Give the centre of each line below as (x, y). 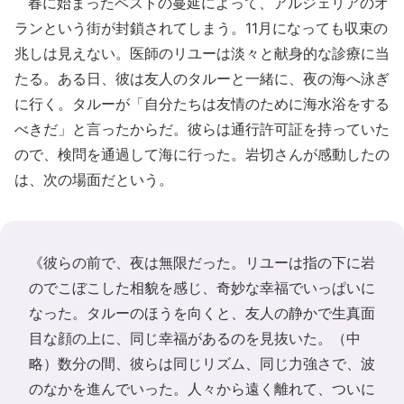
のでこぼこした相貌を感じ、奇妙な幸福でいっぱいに (202, 287)
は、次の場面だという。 (94, 179)
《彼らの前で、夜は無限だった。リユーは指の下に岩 (202, 262)
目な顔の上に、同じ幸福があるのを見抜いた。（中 (195, 338)
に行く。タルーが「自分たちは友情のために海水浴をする (202, 103)
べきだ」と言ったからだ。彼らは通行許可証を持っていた (202, 129)
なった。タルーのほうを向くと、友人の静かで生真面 (202, 312)
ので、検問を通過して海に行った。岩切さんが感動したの (202, 154)
